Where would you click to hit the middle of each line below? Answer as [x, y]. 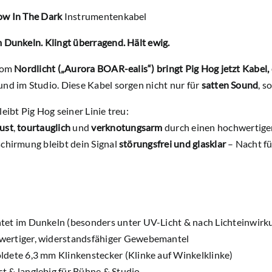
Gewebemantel [156, 239]
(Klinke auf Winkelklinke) [179, 255]
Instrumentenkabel [104, 16]
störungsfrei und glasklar [172, 144]
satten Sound [230, 85]
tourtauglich [44, 127]
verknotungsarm [127, 127]
